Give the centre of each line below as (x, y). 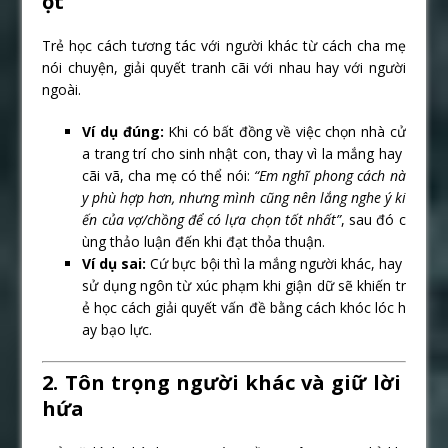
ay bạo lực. (117, 329)
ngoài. (62, 89)
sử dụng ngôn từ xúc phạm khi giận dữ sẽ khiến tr (244, 285)
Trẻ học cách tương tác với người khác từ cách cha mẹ (224, 45)
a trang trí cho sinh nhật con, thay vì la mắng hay (244, 153)
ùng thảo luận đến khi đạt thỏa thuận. (204, 241)
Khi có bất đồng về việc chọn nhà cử (284, 131)
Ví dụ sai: (114, 263)
